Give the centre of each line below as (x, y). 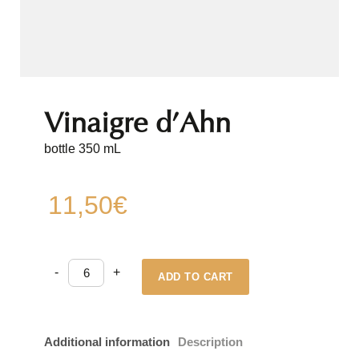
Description (210, 341)
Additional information (107, 341)
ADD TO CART (196, 276)
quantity (87, 284)
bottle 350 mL (83, 148)
